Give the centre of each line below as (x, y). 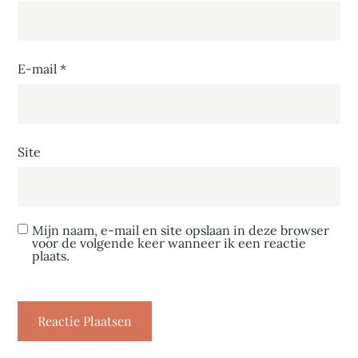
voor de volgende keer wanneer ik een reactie (169, 243)
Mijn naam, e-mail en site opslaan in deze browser (181, 230)
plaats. (51, 255)
